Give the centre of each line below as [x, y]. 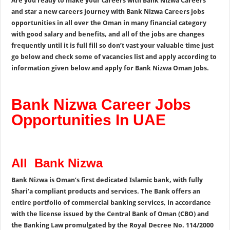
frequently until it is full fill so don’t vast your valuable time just [113, 45]
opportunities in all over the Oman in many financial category [109, 23]
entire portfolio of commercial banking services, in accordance [111, 203]
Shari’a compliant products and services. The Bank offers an [106, 191]
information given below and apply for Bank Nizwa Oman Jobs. [110, 68]
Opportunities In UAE [89, 120]
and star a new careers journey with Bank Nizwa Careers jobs [108, 12]
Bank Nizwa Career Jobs [101, 104]
